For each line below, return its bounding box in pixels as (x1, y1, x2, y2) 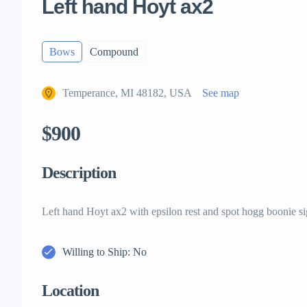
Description (42, 164, 116, 182)
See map (202, 87, 239, 99)
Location (42, 282, 99, 300)
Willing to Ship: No (62, 246, 147, 258)
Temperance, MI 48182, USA (62, 87, 192, 99)
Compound (90, 46, 138, 58)
